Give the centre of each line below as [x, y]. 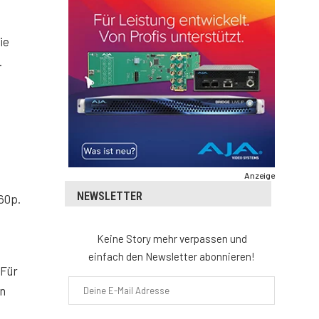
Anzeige [260, 176]
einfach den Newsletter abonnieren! [172, 257]
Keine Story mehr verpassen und [172, 239]
